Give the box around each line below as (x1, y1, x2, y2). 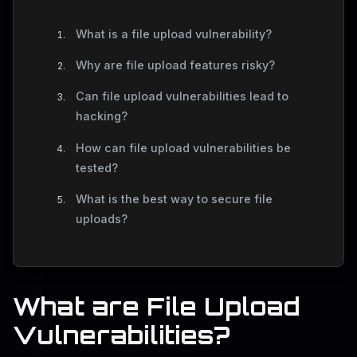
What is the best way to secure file (75, 192, 273, 206)
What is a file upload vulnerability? (75, 26, 272, 41)
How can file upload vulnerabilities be (75, 140, 291, 155)
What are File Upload (13, 292, 300, 322)
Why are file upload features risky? (75, 58, 275, 73)
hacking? (75, 109, 127, 124)
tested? (75, 160, 118, 175)
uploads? (75, 212, 127, 226)
